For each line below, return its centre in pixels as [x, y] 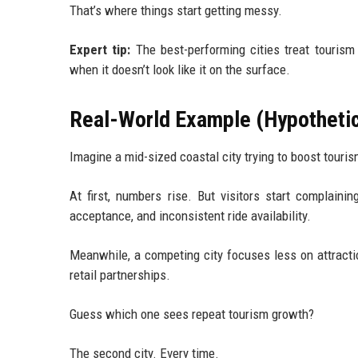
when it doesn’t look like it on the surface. [180, 70]
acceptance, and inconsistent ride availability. [190, 216]
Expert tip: [100, 50]
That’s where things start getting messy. [176, 11]
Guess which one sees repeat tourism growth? [192, 314]
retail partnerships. [120, 275]
